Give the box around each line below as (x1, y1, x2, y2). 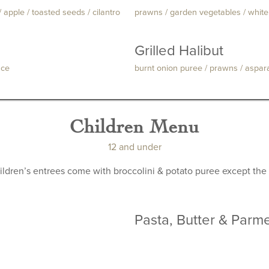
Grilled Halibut (134, 42, 223, 59)
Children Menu (70, 113, 199, 138)
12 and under (107, 141, 162, 153)
